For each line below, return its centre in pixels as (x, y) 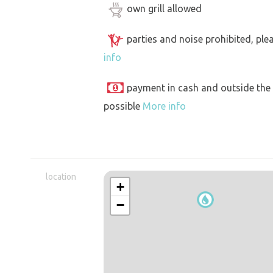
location (61, 177)
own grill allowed (164, 9)
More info (164, 106)
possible (123, 106)
